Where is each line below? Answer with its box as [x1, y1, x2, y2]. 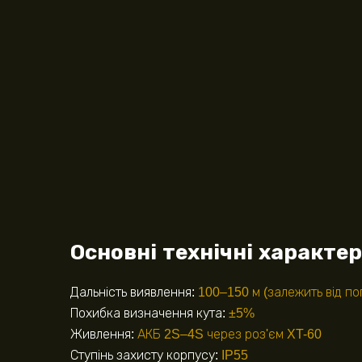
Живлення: [70, 327, 137, 342]
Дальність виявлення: [70, 285, 198, 300]
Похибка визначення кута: [70, 306, 229, 321]
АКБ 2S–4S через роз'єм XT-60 [137, 327, 322, 342]
